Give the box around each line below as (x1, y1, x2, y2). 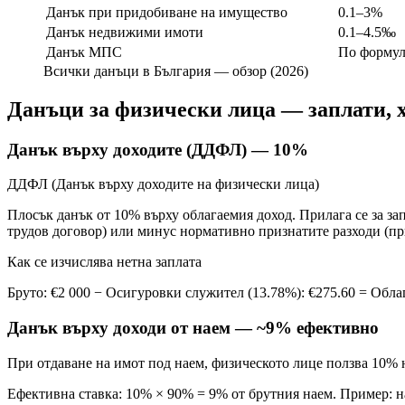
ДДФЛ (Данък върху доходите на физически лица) (7, 176, 319, 193)
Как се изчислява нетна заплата (7, 254, 202, 270)
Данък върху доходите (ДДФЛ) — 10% (7, 139, 308, 159)
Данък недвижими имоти (46, 24, 203, 40)
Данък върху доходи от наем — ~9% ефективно (7, 317, 379, 337)
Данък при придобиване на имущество (46, 4, 287, 20)
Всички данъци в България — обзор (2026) (43, 62, 308, 79)
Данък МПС (46, 43, 122, 60)
